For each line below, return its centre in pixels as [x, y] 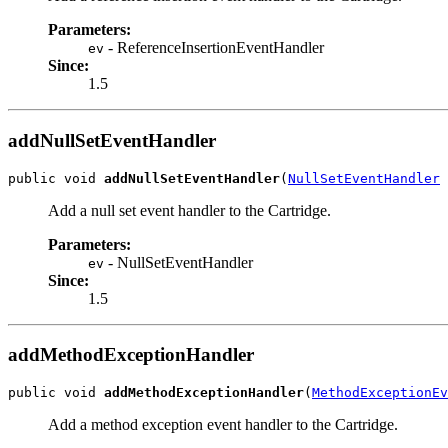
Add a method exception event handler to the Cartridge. [223, 424]
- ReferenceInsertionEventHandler [214, 48]
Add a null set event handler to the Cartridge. [189, 210]
